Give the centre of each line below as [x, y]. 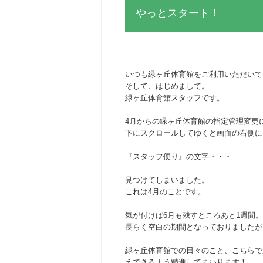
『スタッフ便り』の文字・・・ [178, 156]
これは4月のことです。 [165, 192]
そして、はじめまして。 [167, 86]
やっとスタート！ [178, 13]
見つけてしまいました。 [167, 180]
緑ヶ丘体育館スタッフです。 [175, 98]
